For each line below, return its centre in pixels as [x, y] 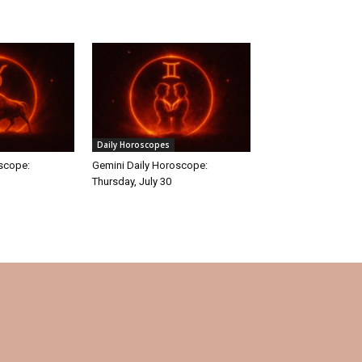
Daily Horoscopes [133, 144]
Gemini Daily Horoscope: [150, 165]
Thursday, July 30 [132, 181]
